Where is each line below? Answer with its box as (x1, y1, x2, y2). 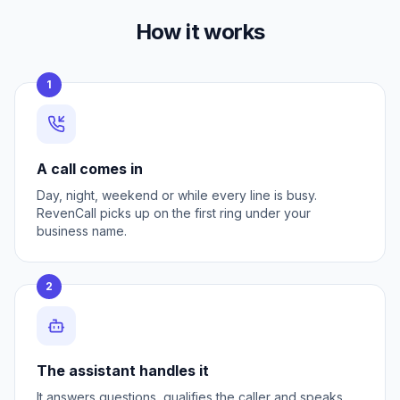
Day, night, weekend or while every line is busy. (37, 187, 317, 203)
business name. (37, 223, 127, 238)
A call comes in (37, 160, 143, 178)
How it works (135, 19, 265, 45)
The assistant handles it (37, 362, 209, 379)
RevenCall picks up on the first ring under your (37, 205, 311, 221)
